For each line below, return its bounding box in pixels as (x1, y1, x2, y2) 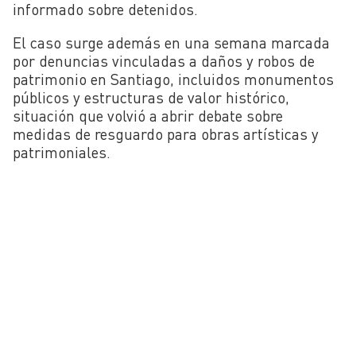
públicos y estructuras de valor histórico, (13, 87, 289, 106)
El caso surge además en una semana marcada (13, 33, 330, 52)
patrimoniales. (13, 142, 110, 161)
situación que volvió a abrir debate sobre (13, 106, 283, 125)
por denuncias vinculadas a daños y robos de (13, 51, 315, 70)
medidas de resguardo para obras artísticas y (13, 124, 319, 143)
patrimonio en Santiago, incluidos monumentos (13, 69, 334, 88)
